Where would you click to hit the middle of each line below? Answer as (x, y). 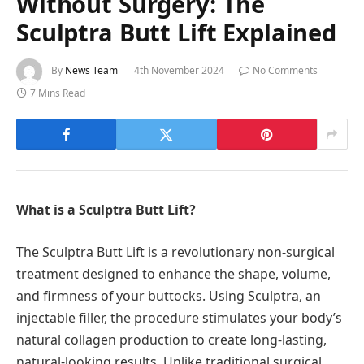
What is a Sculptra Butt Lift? (106, 210)
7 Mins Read (58, 93)
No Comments (285, 71)
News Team (91, 71)
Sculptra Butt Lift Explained (176, 32)
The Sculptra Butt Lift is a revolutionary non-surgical (175, 251)
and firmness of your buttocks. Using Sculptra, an (169, 295)
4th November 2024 (179, 71)
